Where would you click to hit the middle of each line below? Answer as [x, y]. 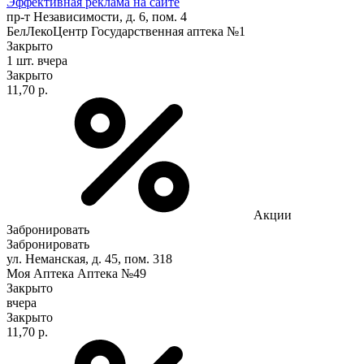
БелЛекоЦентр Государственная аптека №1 [126, 31]
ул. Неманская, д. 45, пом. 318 [89, 258]
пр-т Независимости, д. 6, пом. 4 [97, 16]
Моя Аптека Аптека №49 [76, 273]
